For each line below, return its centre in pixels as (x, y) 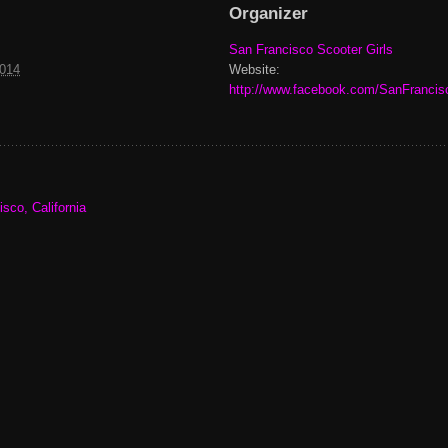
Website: (254, 69)
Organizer (268, 13)
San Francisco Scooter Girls (310, 49)
